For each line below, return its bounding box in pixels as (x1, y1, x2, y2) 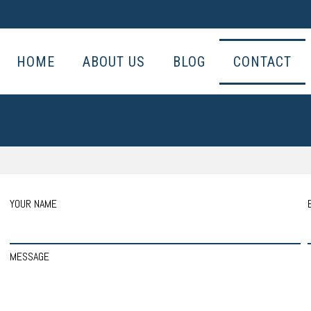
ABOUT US (82, 53, 145, 70)
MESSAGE (10, 249, 50, 264)
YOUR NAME (10, 196, 58, 211)
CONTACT (233, 53, 292, 70)
